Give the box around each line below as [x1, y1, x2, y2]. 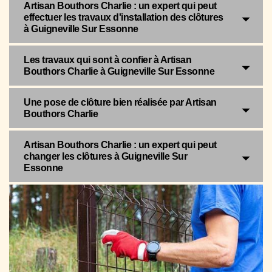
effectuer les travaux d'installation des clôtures [24, 12, 223, 22]
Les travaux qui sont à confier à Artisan [24, 54, 191, 65]
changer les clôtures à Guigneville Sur [24, 151, 187, 161]
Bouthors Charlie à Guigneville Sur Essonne [24, 66, 214, 76]
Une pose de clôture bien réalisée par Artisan [24, 97, 217, 107]
